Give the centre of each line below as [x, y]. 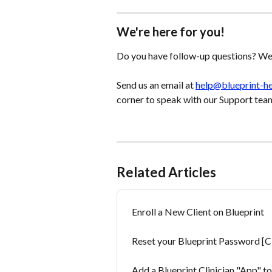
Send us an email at [156, 84]
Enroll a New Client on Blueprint [198, 212]
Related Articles [166, 172]
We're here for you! [171, 31]
